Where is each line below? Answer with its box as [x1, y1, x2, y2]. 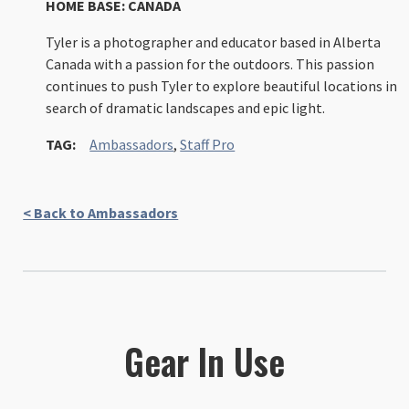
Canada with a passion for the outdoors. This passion [46, 54, 375, 73]
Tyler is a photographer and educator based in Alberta [46, 32, 382, 51]
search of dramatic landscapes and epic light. [46, 98, 326, 117]
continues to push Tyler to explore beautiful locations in [46, 76, 398, 95]
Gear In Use [124, 334, 285, 387]
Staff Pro [180, 134, 236, 153]
